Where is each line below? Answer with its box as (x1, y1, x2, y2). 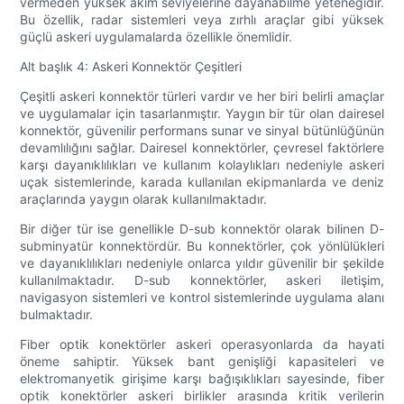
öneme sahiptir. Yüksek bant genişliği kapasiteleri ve (20, 353, 384, 370)
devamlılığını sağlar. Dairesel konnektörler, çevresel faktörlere (20, 140, 384, 156)
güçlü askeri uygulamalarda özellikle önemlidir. (20, 29, 293, 45)
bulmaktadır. (20, 307, 94, 323)
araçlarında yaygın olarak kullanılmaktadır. (20, 191, 268, 207)
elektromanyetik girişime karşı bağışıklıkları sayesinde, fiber (20, 371, 384, 387)
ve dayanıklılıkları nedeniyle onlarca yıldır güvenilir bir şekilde (20, 255, 384, 271)
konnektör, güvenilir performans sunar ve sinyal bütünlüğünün (20, 123, 384, 139)
